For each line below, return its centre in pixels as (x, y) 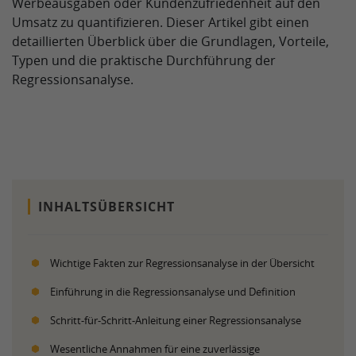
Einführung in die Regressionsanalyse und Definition (173, 292)
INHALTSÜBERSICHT (106, 207)
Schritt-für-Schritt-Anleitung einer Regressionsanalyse (176, 320)
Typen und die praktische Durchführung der (144, 60)
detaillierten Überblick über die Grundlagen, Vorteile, (170, 41)
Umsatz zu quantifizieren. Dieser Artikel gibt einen (161, 22)
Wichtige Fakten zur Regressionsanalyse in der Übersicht (182, 263)
